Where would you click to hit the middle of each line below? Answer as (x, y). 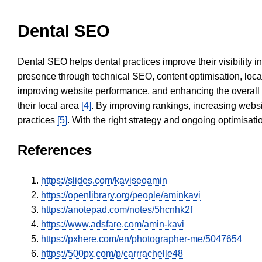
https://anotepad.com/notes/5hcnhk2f (117, 210)
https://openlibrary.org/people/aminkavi (121, 195)
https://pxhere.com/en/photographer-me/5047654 (142, 239)
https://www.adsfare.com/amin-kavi (113, 225)
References (55, 150)
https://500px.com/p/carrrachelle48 (112, 254)
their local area (49, 106)
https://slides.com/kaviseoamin (104, 181)
